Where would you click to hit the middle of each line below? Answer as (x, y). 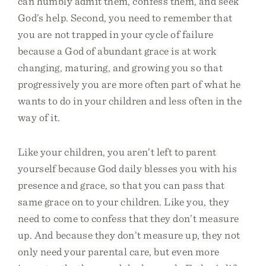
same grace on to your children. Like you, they (123, 202)
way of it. (39, 117)
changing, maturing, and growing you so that (121, 67)
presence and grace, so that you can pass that (121, 185)
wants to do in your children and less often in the (130, 101)
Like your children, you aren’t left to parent (117, 152)
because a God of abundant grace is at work (117, 51)
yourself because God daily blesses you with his (127, 168)
